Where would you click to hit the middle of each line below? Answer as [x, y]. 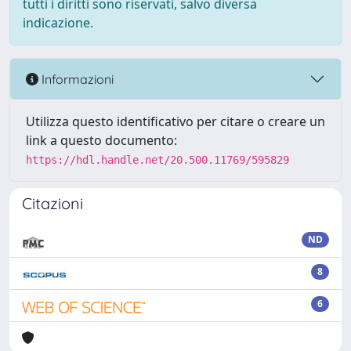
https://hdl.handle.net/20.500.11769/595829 [157, 160]
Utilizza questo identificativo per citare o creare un [175, 121]
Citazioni [52, 203]
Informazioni [76, 79]
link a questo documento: [101, 140]
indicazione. [58, 23]
